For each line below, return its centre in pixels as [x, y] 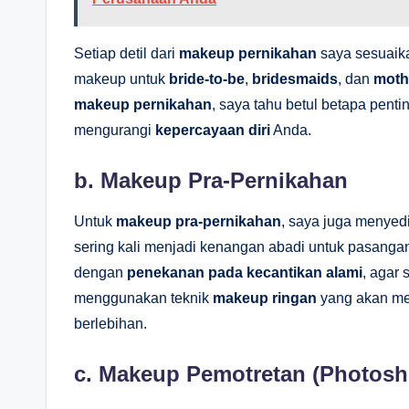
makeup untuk [121, 79]
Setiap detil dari [126, 53]
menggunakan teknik [143, 298]
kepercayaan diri [213, 130]
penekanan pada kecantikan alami [245, 272]
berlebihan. [110, 323]
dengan [100, 272]
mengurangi [115, 130]
